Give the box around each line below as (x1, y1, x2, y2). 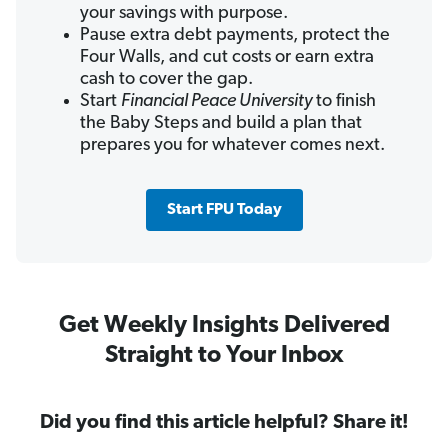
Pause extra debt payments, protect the (80, 26, 390, 46)
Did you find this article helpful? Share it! (39, 413, 409, 434)
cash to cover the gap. (80, 70, 253, 90)
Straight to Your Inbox (104, 344, 344, 369)
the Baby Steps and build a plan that (80, 114, 362, 134)
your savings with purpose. (80, 4, 288, 24)
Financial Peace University (121, 92, 312, 112)
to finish (312, 92, 376, 112)
